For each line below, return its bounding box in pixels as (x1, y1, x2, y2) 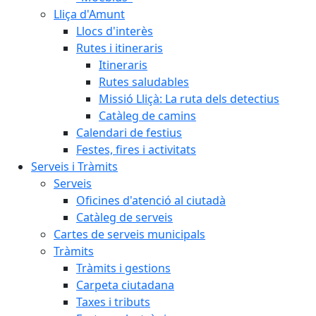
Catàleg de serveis (76, 209, 173, 225)
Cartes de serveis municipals (54, 226, 205, 242)
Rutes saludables (99, 74, 189, 90)
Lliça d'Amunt (54, 6, 125, 22)
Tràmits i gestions (76, 260, 171, 276)
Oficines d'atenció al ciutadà (76, 193, 226, 208)
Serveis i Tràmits (31, 159, 118, 174)
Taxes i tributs (76, 294, 150, 310)
